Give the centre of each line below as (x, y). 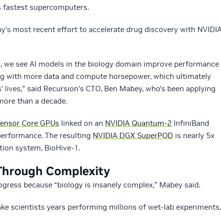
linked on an (82, 123)
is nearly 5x (194, 136)
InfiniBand (190, 123)
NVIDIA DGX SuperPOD (133, 136)
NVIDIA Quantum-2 (138, 123)
